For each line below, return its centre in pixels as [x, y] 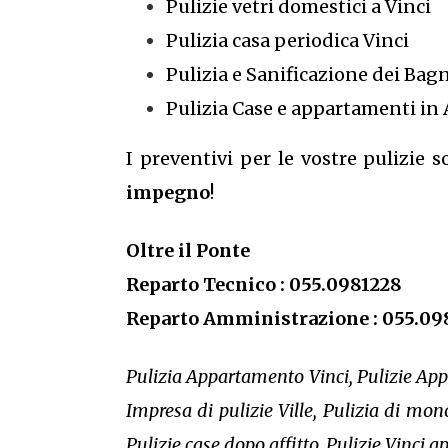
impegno [168, 192]
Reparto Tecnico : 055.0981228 [264, 284]
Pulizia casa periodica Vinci [287, 40]
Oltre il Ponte [190, 250]
